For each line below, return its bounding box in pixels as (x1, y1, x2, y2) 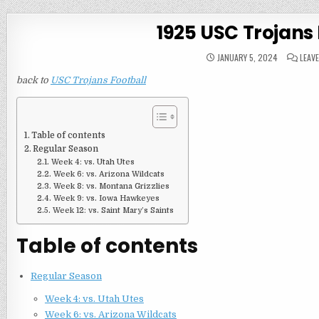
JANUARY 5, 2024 (215, 51, 278, 63)
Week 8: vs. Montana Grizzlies (53, 182, 169, 191)
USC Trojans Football (50, 75, 146, 85)
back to (16, 75, 51, 85)
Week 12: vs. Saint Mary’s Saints (52, 206, 174, 215)
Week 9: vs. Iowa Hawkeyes (53, 194, 159, 203)
